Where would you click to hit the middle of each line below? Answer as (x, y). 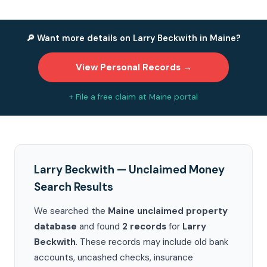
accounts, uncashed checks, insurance (114, 257)
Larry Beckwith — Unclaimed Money (129, 170)
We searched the (71, 211)
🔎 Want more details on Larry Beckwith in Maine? (133, 38)
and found (100, 226)
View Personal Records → (133, 67)
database (55, 226)
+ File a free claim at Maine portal (133, 97)
